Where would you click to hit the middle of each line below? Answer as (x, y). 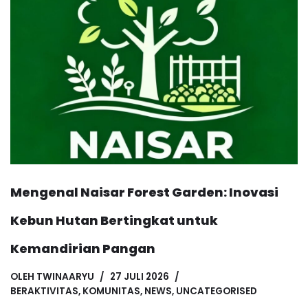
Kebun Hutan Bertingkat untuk (114, 221)
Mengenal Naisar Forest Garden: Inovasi (144, 192)
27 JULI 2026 (140, 277)
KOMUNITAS (111, 291)
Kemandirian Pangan (83, 249)
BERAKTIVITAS (44, 291)
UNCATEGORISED (217, 291)
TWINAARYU (65, 277)
